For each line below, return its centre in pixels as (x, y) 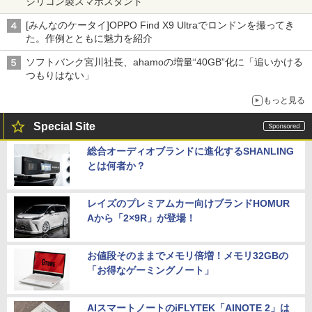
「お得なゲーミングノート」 (150, 270)
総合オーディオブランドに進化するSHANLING (190, 151)
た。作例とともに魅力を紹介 (89, 38)
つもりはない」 (60, 75)
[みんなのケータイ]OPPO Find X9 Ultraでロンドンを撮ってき (161, 25)
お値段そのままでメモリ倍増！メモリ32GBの (188, 255)
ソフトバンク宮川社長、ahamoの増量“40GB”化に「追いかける (164, 62)
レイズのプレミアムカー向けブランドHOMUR (188, 203)
